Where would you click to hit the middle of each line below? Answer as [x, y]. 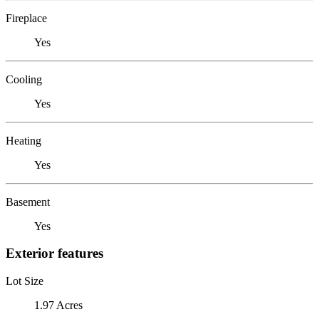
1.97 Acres [58, 305]
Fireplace [26, 18]
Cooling [24, 79]
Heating [23, 140]
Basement [28, 202]
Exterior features [54, 253]
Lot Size [25, 281]
